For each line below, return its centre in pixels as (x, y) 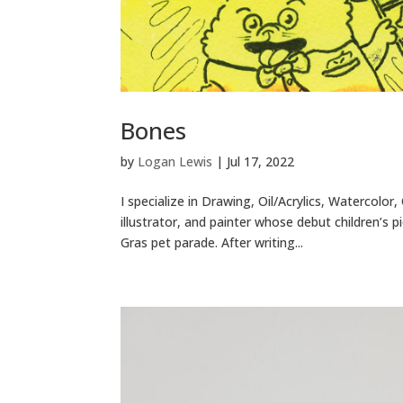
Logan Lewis (175, 162)
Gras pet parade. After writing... (212, 243)
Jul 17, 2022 (261, 162)
